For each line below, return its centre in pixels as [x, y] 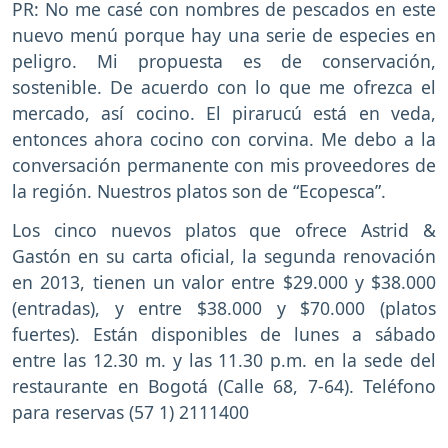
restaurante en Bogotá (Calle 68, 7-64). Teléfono [224, 385]
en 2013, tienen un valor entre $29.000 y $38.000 [224, 281]
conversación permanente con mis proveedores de [224, 165]
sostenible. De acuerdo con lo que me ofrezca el [224, 87]
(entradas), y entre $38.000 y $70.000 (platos [224, 307]
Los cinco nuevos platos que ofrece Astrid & [224, 229]
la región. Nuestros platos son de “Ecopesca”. [199, 191]
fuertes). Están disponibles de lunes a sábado [224, 333]
